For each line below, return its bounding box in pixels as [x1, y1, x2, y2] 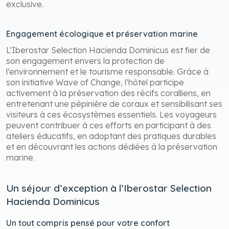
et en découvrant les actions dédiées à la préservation [6, 141, 217, 152]
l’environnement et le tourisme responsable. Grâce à [6, 66, 209, 77]
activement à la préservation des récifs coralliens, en [6, 87, 211, 98]
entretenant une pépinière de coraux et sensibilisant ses [6, 98, 222, 109]
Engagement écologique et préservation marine [6, 28, 198, 39]
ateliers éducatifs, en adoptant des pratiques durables [6, 130, 216, 141]
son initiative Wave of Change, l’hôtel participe [6, 77, 184, 87]
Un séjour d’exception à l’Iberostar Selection [6, 181, 212, 194]
